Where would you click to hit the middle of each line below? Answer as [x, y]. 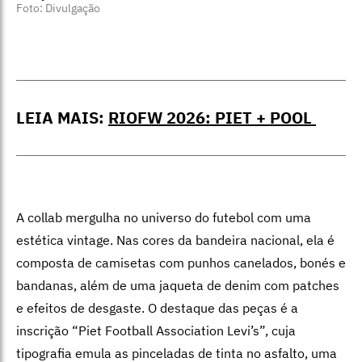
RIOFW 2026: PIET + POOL [212, 117]
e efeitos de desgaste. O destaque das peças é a [157, 307]
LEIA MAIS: [62, 117]
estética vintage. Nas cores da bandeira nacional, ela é [175, 240]
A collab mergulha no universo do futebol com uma [164, 217]
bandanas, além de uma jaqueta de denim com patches [178, 285]
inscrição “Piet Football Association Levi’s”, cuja [156, 330]
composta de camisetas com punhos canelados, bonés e [181, 262]
